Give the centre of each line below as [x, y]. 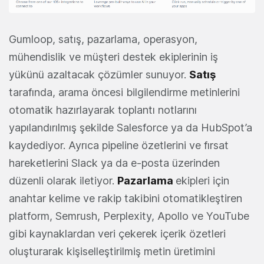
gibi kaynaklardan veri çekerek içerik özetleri [117, 234]
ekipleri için [202, 181]
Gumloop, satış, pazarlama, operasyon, [103, 39]
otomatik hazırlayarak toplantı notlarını [103, 110]
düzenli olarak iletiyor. [63, 181]
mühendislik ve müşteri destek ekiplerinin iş [113, 57]
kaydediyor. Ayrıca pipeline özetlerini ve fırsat [119, 146]
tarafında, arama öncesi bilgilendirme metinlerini [124, 93]
